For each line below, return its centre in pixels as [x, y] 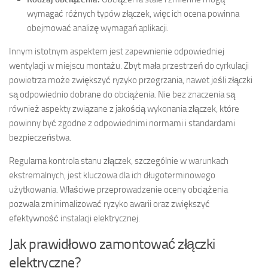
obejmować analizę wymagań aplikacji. [98, 28]
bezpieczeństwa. [40, 137]
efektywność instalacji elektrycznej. [74, 218]
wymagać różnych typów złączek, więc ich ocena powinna [133, 13]
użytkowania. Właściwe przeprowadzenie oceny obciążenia [118, 189]
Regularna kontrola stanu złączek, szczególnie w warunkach [119, 161]
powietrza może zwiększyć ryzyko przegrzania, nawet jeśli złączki [131, 80]
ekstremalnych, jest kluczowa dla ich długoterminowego [112, 175]
